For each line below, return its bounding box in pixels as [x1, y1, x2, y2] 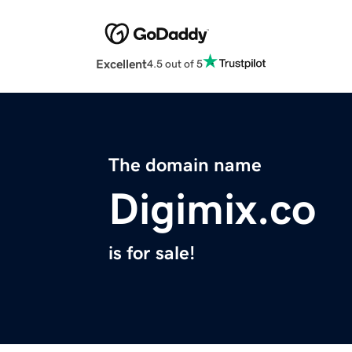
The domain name [108, 156, 262, 175]
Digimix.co [108, 187, 316, 232]
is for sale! [108, 244, 195, 263]
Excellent [96, 57, 147, 71]
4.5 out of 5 [147, 57, 203, 69]
